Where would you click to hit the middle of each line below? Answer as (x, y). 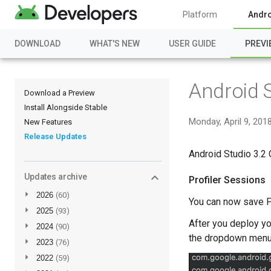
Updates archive (56, 177)
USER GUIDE (192, 44)
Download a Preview (60, 93)
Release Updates (55, 136)
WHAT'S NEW (115, 44)
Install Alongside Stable (66, 107)
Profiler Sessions (227, 180)
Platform (200, 15)
